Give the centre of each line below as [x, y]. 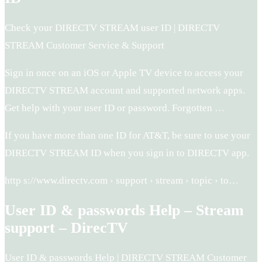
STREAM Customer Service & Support [85, 46]
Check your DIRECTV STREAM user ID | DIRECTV [112, 28]
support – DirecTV [66, 228]
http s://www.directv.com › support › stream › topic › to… [122, 181]
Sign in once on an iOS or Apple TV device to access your [124, 73]
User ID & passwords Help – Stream [124, 211]
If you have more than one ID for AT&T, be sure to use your [127, 136]
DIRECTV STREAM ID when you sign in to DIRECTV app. [127, 153]
